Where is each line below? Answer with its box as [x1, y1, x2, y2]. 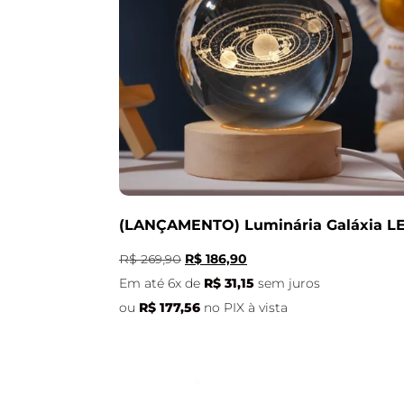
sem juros [258, 275, 320, 290]
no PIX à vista [204, 299, 288, 315]
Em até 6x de [119, 275, 204, 290]
